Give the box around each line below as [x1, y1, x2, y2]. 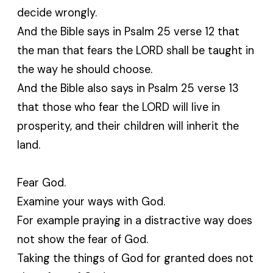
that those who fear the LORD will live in [17, 99, 221, 115]
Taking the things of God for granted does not [17, 250, 254, 266]
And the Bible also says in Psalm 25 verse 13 [17, 80, 239, 96]
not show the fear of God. [17, 232, 149, 247]
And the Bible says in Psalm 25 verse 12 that [17, 24, 240, 39]
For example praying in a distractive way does [17, 213, 253, 228]
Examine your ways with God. [17, 194, 166, 209]
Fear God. [17, 175, 66, 190]
